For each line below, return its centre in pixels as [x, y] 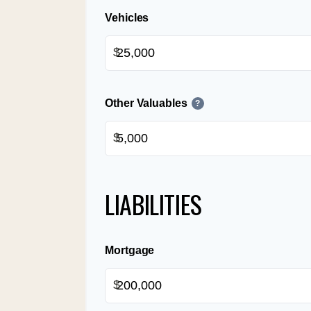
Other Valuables [146, 103]
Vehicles [127, 17]
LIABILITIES [154, 203]
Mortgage [130, 250]
